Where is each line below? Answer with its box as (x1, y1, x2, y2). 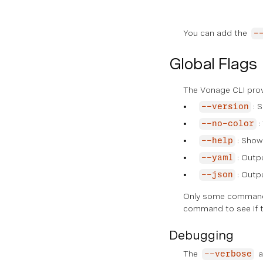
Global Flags (169, 55, 257, 73)
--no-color (201, 120, 254, 128)
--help (201, 137, 233, 145)
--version (201, 103, 249, 111)
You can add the (183, 28, 249, 38)
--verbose (204, 250, 252, 258)
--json (201, 171, 233, 179)
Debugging (169, 228, 234, 242)
